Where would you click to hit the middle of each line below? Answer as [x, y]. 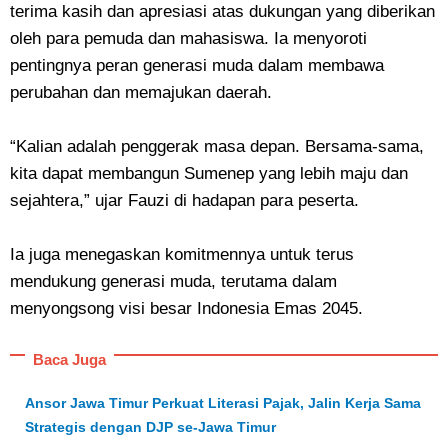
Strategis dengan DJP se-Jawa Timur [150, 427]
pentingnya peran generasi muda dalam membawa [197, 65]
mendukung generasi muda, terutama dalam [173, 281]
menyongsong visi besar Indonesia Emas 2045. [191, 308]
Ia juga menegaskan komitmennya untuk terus [182, 254]
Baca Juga [69, 359]
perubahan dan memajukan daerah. [146, 92]
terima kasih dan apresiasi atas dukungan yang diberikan [222, 11]
